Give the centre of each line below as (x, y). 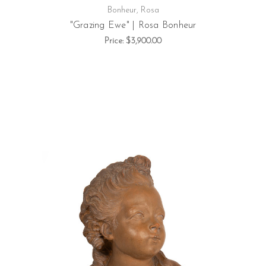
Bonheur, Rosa (133, 11)
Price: (115, 42)
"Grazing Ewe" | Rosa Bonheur (133, 26)
